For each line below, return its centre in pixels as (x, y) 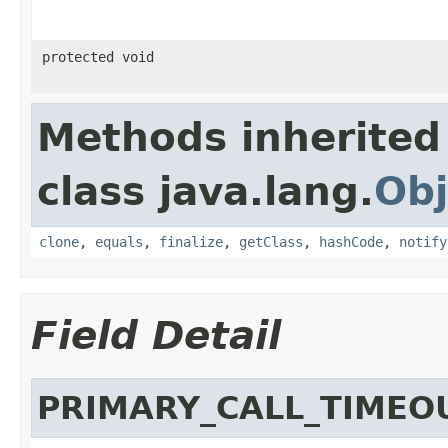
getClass (271, 241)
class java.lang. (205, 191)
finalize (191, 241)
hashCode (351, 241)
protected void (98, 56)
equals (119, 241)
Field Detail (156, 335)
